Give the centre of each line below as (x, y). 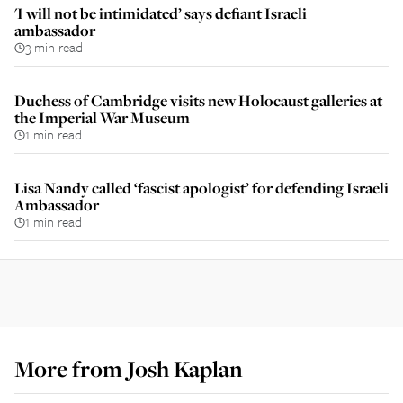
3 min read (54, 47)
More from (71, 369)
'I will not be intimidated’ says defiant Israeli (161, 13)
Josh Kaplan (185, 369)
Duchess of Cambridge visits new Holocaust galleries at (198, 100)
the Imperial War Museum (102, 117)
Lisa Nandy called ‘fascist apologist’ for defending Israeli (201, 188)
